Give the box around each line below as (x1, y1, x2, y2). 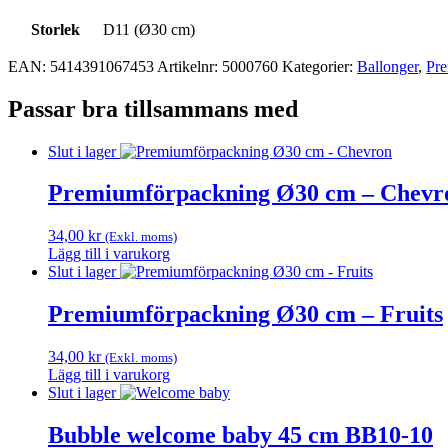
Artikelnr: (157, 57, 222, 75)
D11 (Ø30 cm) (103, 20, 195, 38)
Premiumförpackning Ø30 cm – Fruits (48, 301, 443, 328)
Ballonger (357, 57, 418, 75)
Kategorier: (282, 57, 357, 75)
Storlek (30, 20, 80, 38)
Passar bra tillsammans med (8, 95, 298, 122)
